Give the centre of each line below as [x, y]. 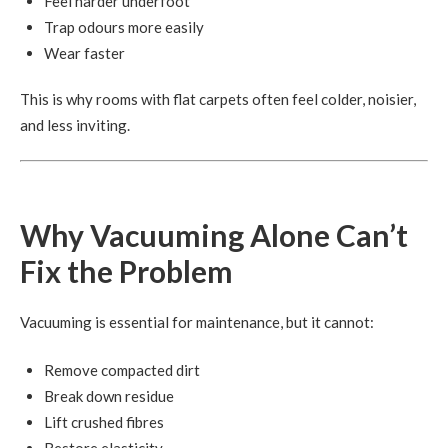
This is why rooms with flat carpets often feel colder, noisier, [218, 98]
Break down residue [109, 396]
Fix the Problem [126, 271]
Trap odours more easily [124, 26]
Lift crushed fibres [104, 422]
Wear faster [84, 52]
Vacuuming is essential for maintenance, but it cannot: [197, 322]
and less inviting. [75, 124]
